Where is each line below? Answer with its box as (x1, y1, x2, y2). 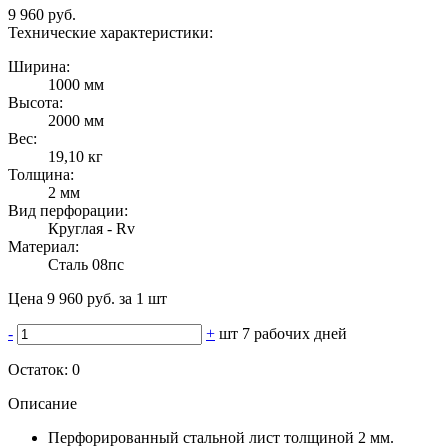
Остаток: (8, 361, 72, 379)
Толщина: (8, 166, 74, 184)
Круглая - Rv (48, 220, 135, 238)
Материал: (8, 238, 79, 256)
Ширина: (8, 58, 70, 76)
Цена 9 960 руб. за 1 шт (8, 290, 167, 308)
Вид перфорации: (8, 202, 128, 220)
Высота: (8, 94, 63, 112)
